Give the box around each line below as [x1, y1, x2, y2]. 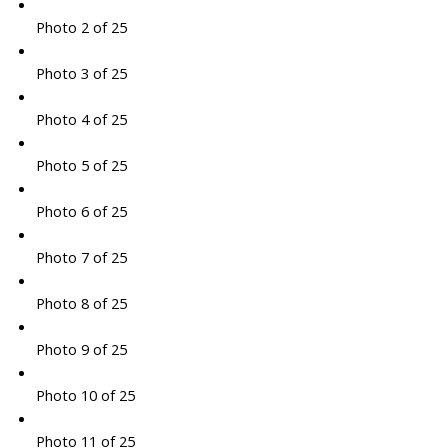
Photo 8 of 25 [35, 293, 127, 314]
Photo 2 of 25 [35, 17, 127, 38]
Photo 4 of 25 [35, 109, 127, 130]
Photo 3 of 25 [35, 63, 127, 84]
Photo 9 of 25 [35, 339, 127, 360]
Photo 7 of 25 [35, 247, 127, 268]
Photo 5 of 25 [35, 155, 127, 176]
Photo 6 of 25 [35, 201, 127, 222]
